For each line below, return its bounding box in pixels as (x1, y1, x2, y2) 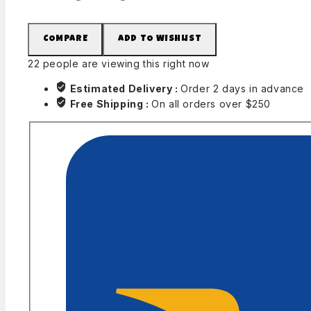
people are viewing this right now (40, 57, 210, 69)
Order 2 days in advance (180, 82, 305, 94)
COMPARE (43, 34, 88, 44)
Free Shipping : (69, 97, 152, 110)
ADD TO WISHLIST (118, 34, 202, 44)
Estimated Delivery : (69, 82, 181, 94)
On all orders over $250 (151, 97, 271, 110)
